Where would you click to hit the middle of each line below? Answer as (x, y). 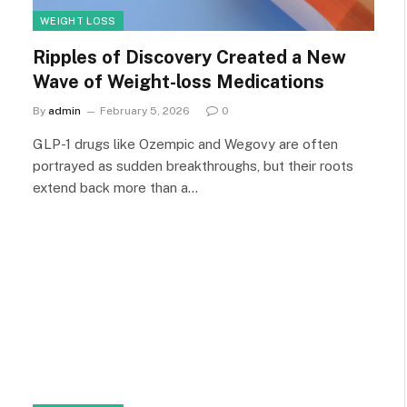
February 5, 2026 (145, 111)
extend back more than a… (115, 188)
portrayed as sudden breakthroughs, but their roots (193, 166)
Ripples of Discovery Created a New (189, 57)
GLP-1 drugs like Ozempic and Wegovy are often (185, 144)
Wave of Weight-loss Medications (179, 82)
